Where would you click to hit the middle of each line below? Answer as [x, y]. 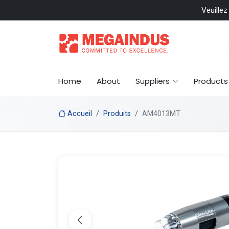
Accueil [79, 114]
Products [211, 81]
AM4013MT [161, 114]
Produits [117, 114]
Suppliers [153, 81]
